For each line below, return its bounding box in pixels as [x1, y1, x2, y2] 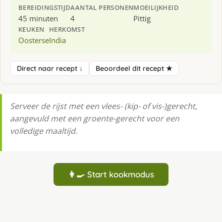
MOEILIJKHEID [133, 2, 179, 12]
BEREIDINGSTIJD [18, 2, 71, 12]
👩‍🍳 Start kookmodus [68, 168, 154, 179]
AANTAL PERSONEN [70, 2, 134, 12]
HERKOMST [49, 24, 85, 34]
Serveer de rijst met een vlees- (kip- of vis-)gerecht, [10, 100, 197, 111]
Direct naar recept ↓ [17, 63, 83, 73]
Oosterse [18, 35, 49, 45]
